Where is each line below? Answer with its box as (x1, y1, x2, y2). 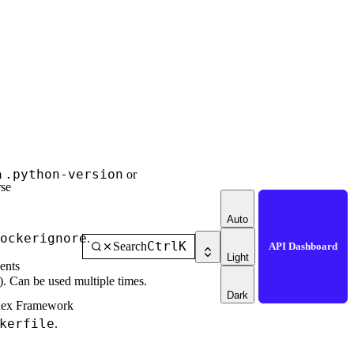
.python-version (5, 167, 123, 183)
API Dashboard (269, 240, 337, 253)
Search (113, 239, 147, 254)
